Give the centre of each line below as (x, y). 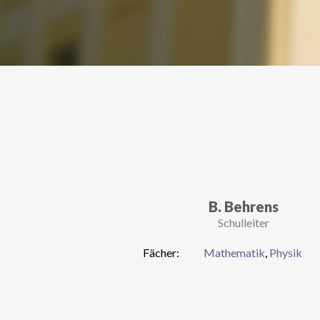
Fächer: (161, 252)
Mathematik (235, 252)
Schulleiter (244, 222)
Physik (286, 252)
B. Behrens (244, 206)
